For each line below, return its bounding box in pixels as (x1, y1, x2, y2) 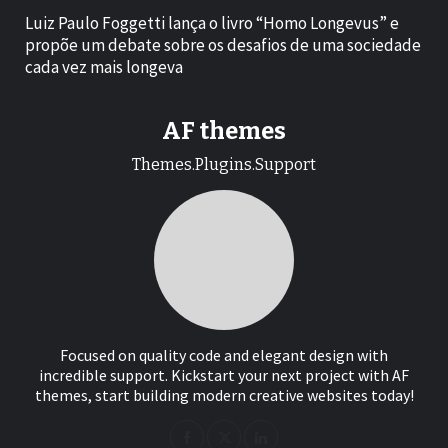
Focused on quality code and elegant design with (60, 344, 388, 365)
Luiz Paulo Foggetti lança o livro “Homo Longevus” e (25, 11, 399, 34)
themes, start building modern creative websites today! (34, 384, 414, 405)
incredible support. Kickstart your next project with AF (39, 364, 409, 385)
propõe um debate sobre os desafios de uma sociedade (25, 33, 421, 56)
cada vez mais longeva (25, 55, 183, 78)
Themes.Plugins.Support (132, 154, 316, 174)
